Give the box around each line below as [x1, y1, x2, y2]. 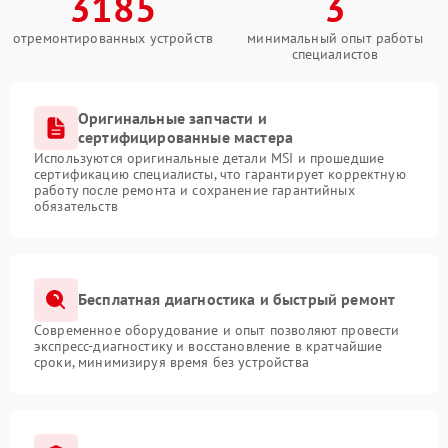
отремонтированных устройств [12, 28, 214, 47]
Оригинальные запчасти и [78, 107, 267, 128]
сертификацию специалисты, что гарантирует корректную [34, 164, 406, 183]
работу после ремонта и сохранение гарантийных [34, 180, 355, 199]
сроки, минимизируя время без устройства [34, 352, 309, 371]
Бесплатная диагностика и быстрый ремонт [78, 289, 396, 310]
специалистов [291, 44, 379, 63]
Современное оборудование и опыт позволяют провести [34, 320, 400, 339]
